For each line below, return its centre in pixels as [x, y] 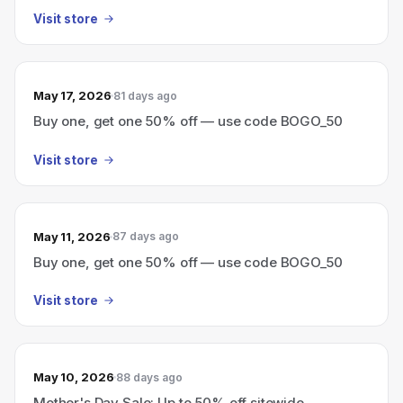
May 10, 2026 [74, 377]
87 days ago [146, 236]
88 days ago [150, 377]
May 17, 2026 [72, 95]
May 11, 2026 [72, 236]
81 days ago [146, 95]
